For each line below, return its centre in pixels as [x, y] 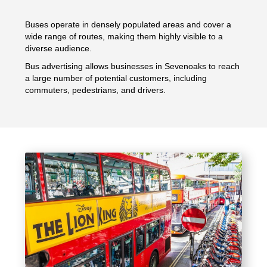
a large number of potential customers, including [116, 78]
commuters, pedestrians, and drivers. [96, 90]
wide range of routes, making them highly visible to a [124, 37]
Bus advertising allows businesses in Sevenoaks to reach [133, 66]
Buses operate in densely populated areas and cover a [128, 25]
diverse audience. [59, 49]
